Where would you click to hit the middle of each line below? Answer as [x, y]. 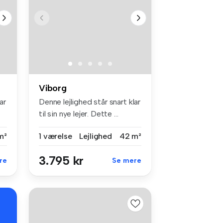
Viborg [53, 88]
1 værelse [56, 136]
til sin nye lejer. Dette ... [79, 113]
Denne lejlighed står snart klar [90, 102]
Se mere [127, 160]
